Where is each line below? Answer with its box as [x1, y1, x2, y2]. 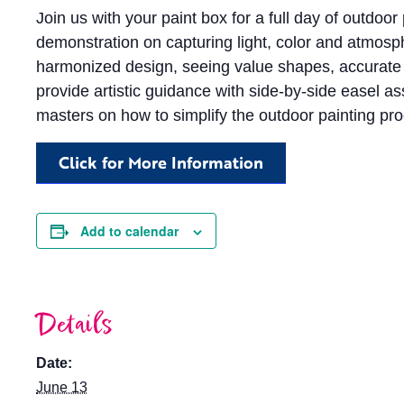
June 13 [36, 380, 87, 395]
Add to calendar [80, 222, 179, 240]
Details [36, 304, 114, 346]
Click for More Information [59, 151, 263, 174]
